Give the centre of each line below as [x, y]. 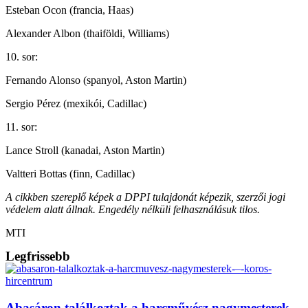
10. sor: [22, 56]
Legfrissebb [38, 256]
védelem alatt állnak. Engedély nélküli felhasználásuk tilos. [133, 209]
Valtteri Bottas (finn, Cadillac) [70, 173]
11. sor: [21, 126]
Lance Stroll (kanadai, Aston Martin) [85, 150]
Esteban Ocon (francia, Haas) [69, 10]
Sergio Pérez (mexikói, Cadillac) [76, 103]
